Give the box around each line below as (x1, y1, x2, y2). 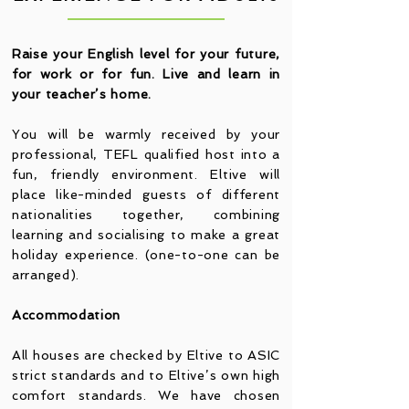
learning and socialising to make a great (12, 227, 280, 242)
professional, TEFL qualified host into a (12, 147, 280, 162)
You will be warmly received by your (12, 127, 280, 142)
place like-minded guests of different (12, 187, 280, 202)
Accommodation (12, 308, 125, 322)
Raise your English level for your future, (12, 47, 280, 61)
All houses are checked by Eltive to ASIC (12, 348, 280, 362)
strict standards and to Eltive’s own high (12, 368, 280, 383)
